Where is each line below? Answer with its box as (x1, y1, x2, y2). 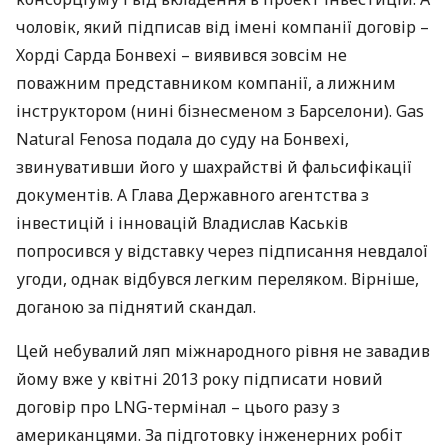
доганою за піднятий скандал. (16, 296, 256, 318)
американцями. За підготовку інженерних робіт (16, 424, 403, 446)
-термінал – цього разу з (147, 396, 340, 418)
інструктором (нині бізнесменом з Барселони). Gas (16, 100, 424, 122)
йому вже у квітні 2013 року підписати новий (16, 368, 383, 390)
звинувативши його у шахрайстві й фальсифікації (16, 156, 412, 178)
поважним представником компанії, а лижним (16, 72, 396, 94)
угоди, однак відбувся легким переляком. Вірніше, (16, 268, 419, 290)
